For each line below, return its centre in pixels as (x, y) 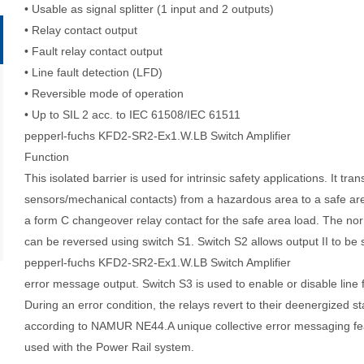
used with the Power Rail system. (109, 347)
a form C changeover (80, 220)
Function (47, 157)
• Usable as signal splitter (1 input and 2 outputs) (149, 9)
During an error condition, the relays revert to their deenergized (188, 305)
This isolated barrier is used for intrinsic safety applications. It (182, 178)
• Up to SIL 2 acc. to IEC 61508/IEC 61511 (132, 115)
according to (58, 326)
